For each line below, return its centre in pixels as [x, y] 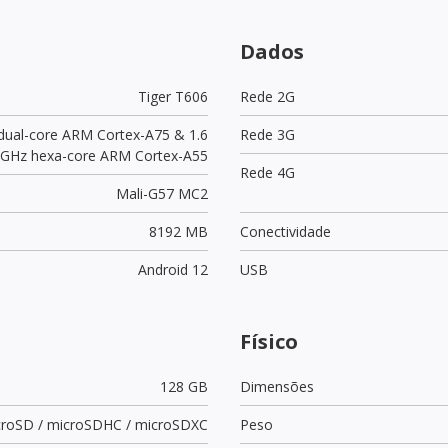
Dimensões [277, 386]
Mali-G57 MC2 [161, 193]
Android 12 [172, 269]
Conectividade [285, 231]
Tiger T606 [172, 96]
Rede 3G [267, 134]
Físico [269, 341]
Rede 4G [267, 172]
